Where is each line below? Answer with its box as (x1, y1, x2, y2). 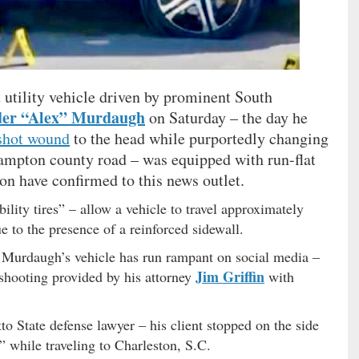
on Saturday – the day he (145, 107, 308, 128)
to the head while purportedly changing (70, 127, 329, 149)
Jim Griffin (196, 266, 264, 287)
